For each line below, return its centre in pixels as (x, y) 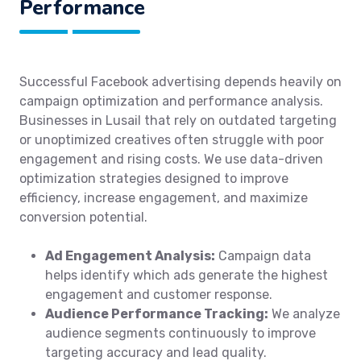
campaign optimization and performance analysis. (171, 101)
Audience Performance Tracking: (157, 314)
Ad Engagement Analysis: (130, 256)
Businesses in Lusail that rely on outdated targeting (178, 120)
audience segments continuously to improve (180, 333)
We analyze (304, 314)
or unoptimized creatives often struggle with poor (172, 140)
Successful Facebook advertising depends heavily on (180, 82)
